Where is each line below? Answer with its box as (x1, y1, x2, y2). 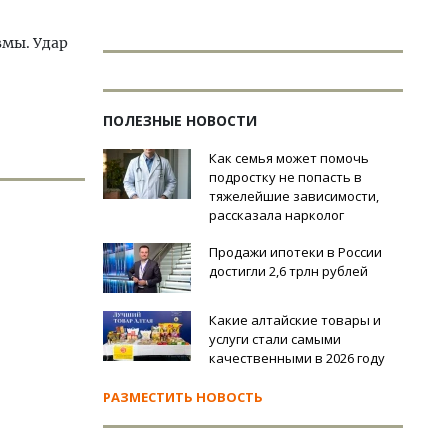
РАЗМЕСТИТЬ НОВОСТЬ (103, 388, 263, 406)
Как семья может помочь (209, 149, 369, 167)
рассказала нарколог (209, 206, 344, 224)
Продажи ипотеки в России (209, 243, 382, 261)
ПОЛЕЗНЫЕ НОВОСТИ (103, 111, 257, 130)
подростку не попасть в (209, 168, 362, 186)
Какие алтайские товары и (209, 311, 381, 329)
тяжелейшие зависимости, (209, 187, 379, 205)
